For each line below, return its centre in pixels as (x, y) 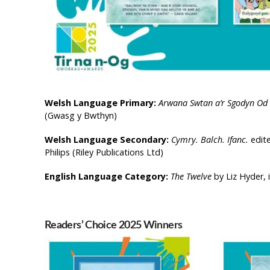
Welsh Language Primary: (101, 103)
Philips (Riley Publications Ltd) (104, 152)
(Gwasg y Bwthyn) (80, 116)
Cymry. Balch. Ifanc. (211, 140)
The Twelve (191, 177)
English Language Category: (107, 177)
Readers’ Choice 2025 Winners (113, 226)
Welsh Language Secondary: (108, 140)
